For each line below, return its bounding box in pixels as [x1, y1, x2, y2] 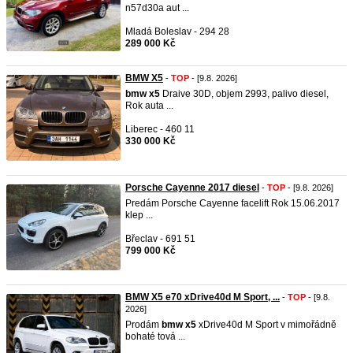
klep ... [125, 210, 153, 221]
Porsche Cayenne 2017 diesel [125, 182, 259, 193]
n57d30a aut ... [125, 2, 189, 13]
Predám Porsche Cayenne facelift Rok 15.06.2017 [125, 198, 340, 209]
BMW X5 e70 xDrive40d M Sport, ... [125, 292, 280, 303]
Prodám [125, 319, 162, 330]
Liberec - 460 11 [125, 124, 195, 135]
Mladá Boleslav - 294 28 [125, 26, 229, 37]
